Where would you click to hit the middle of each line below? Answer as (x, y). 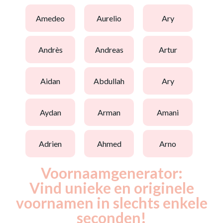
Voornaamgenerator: (111, 173)
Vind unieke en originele (111, 188)
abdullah (112, 81)
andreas (112, 49)
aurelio (112, 18)
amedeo (53, 18)
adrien (53, 143)
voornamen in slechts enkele (111, 203)
